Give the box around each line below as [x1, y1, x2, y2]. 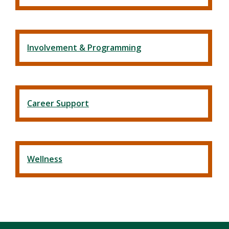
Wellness [27, 153, 62, 165]
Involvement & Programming [27, 42, 141, 54]
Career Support [27, 98, 89, 109]
